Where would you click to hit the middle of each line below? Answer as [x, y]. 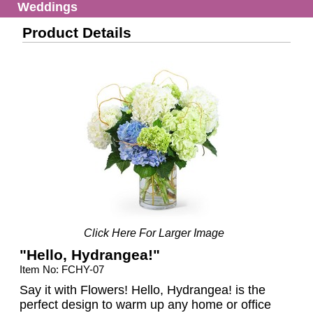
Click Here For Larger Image [154, 233]
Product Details [77, 33]
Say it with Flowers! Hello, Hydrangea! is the [143, 290]
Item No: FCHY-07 [62, 270]
